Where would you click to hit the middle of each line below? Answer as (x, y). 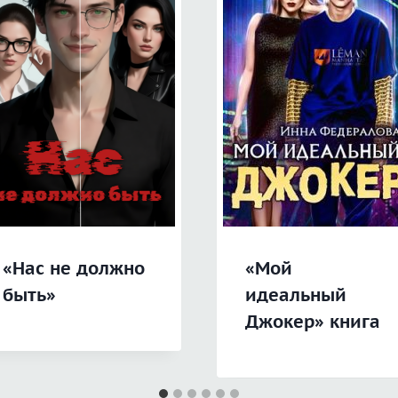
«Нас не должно (73, 269)
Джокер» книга (313, 322)
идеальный (296, 295)
